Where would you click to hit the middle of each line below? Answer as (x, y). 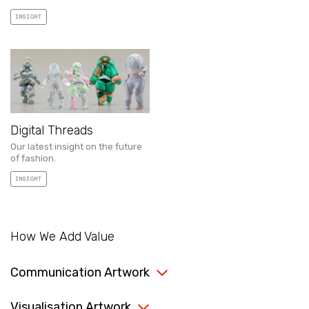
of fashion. (33, 159)
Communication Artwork (80, 273)
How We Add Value (62, 237)
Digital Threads (52, 131)
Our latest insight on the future (76, 147)
